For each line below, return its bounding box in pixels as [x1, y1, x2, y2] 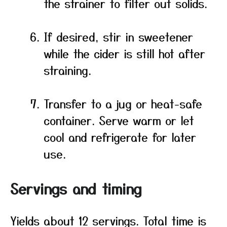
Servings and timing [10, 178, 142, 199]
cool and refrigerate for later [44, 129, 196, 145]
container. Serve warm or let [44, 112, 194, 128]
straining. [44, 62, 91, 78]
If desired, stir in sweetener [44, 28, 193, 45]
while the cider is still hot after [44, 45, 205, 61]
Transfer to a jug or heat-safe [44, 95, 202, 111]
